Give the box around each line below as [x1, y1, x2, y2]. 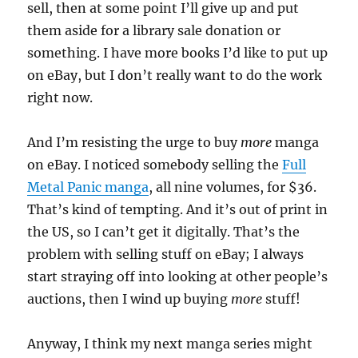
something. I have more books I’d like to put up [27, 45, 328, 61]
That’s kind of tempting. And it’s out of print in [27, 201, 328, 217]
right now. [27, 89, 93, 105]
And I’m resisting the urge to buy [27, 134, 241, 150]
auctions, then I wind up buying [27, 291, 232, 307]
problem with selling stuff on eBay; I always [27, 246, 304, 262]
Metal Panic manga [27, 179, 149, 195]
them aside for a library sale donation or [27, 22, 281, 38]
